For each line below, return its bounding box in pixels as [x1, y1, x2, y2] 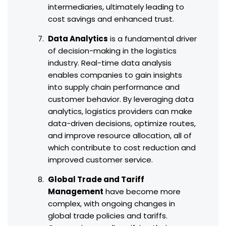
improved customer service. [48, 154, 153, 165]
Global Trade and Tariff [48, 174, 144, 185]
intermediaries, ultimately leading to [48, 2, 184, 13]
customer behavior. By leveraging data [48, 94, 194, 105]
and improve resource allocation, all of [48, 130, 192, 141]
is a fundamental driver [108, 33, 197, 44]
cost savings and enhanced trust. [48, 14, 174, 25]
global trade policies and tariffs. [48, 210, 167, 221]
